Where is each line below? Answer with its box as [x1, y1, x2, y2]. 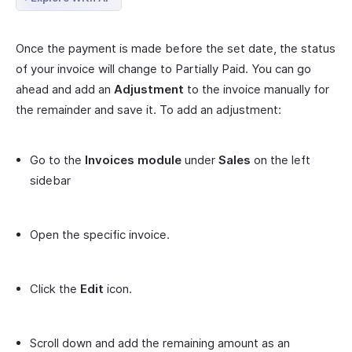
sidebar [30, 173, 71, 188]
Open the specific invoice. [30, 227, 170, 242]
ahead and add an [16, 82, 114, 97]
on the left [251, 152, 310, 167]
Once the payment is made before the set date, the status [16, 41, 335, 56]
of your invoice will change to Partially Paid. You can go [16, 61, 311, 76]
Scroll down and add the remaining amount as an [30, 335, 290, 350]
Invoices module [85, 152, 181, 167]
